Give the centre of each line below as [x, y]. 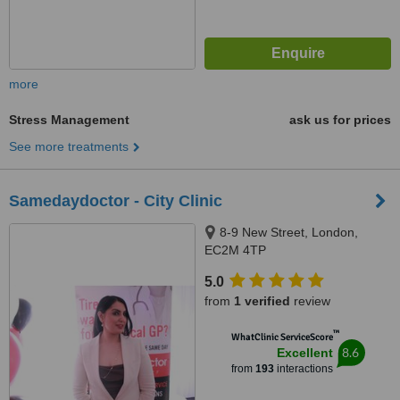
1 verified [262, 301]
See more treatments [69, 146]
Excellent [304, 353]
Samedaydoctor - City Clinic [116, 201]
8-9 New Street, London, [289, 232]
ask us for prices [340, 120]
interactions [303, 369]
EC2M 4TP [235, 250]
